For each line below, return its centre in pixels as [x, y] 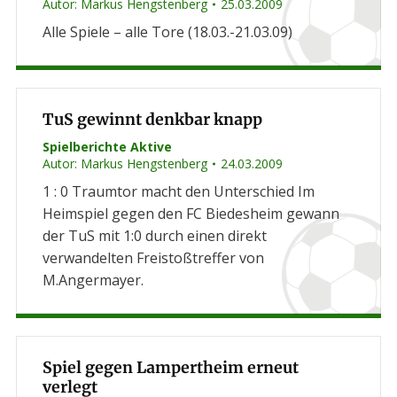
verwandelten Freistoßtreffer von [153, 258]
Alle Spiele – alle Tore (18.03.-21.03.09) [167, 32]
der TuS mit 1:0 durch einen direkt [154, 236]
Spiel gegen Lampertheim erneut [170, 368]
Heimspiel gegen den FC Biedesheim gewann [191, 214]
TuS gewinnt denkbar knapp [152, 120]
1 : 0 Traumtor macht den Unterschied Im [178, 191]
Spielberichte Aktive [107, 147]
